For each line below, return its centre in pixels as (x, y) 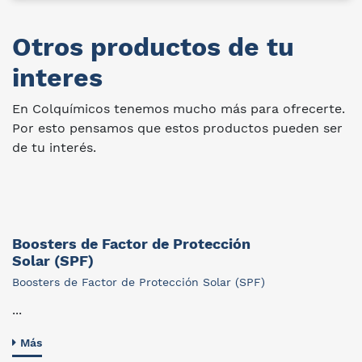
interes (57, 78)
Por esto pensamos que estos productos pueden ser (177, 128)
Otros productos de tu (153, 47)
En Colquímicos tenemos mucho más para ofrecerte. (179, 109)
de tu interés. (54, 147)
